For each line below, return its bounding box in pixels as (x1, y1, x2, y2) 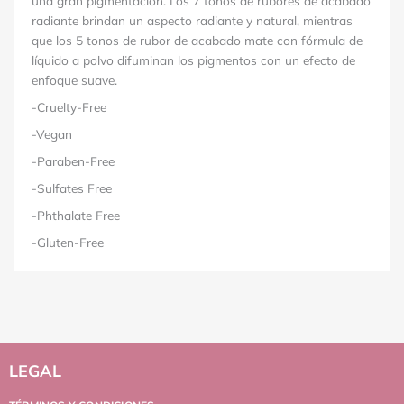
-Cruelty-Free (32, 98, 106, 115)
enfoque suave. (32, 71, 117, 87)
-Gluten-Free (32, 234, 104, 250)
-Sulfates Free (32, 179, 112, 196)
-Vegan (32, 125, 72, 142)
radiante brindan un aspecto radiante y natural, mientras (32, 12, 353, 28)
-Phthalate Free (32, 207, 120, 223)
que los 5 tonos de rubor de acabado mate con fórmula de (32, 32, 363, 48)
